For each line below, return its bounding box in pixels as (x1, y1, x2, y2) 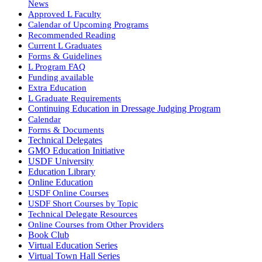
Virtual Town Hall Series (28, 251, 120, 261)
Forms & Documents (28, 125, 104, 135)
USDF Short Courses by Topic (28, 198, 138, 208)
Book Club (28, 230, 69, 240)
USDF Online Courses (28, 188, 109, 198)
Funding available (28, 72, 94, 82)
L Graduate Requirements (28, 93, 121, 103)
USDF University (28, 156, 94, 166)
